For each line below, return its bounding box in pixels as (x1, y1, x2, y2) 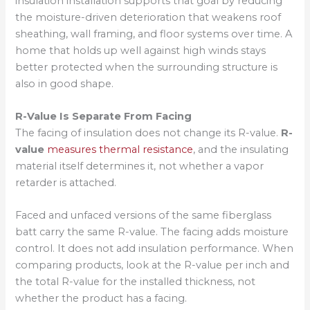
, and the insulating (193, 143, 289, 156)
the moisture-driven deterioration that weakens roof (15, 10, 282, 24)
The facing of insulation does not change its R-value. (15, 126, 282, 139)
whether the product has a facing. (15, 292, 188, 305)
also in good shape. (15, 77, 114, 90)
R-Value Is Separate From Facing (15, 109, 192, 122)
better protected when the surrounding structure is (15, 60, 278, 73)
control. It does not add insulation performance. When (15, 242, 294, 255)
